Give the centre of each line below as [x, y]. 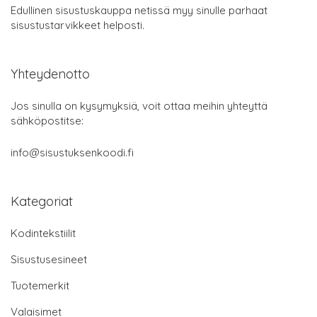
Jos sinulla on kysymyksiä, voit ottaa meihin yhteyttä [139, 105]
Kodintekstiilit [43, 233]
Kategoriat [42, 201]
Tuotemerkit [40, 285]
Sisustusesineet [49, 259]
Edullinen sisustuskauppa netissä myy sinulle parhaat [139, 10]
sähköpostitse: [47, 120]
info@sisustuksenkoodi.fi [72, 152]
